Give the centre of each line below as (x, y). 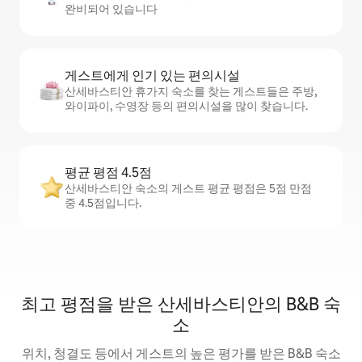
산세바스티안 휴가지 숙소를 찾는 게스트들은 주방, (191, 91)
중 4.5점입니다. (103, 203)
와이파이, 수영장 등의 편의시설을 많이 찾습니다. (186, 106)
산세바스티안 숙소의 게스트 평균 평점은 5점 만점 (188, 188)
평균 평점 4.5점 (108, 173)
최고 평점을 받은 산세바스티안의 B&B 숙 (181, 304)
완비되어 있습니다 (111, 9)
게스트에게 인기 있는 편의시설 (152, 76)
